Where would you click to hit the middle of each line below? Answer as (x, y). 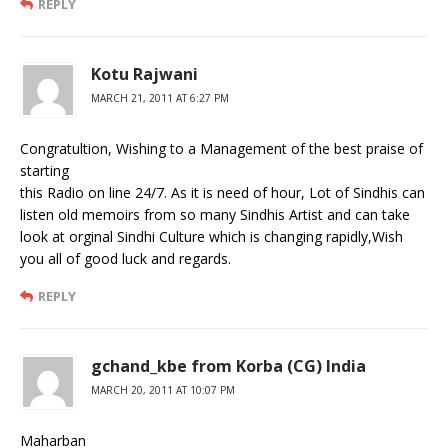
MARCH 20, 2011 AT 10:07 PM (163, 389)
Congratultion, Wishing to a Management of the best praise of (221, 148)
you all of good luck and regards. (125, 258)
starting (44, 170)
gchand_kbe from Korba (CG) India (228, 365)
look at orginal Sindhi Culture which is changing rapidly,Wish (211, 236)
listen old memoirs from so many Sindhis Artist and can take (215, 214)
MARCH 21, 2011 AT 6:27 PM (160, 97)
